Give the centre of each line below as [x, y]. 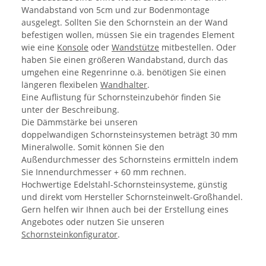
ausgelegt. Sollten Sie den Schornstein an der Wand [125, 22]
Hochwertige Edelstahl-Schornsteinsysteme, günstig [124, 184]
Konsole [73, 47]
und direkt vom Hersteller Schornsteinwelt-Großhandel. [132, 197]
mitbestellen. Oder [198, 47]
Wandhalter [124, 84]
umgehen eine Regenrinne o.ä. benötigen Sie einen [124, 72]
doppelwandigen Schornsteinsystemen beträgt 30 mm [129, 134]
